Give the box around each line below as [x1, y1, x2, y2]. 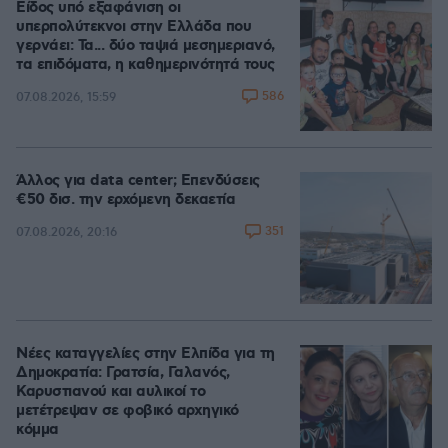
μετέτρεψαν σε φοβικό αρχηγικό [16, 401, 239, 421]
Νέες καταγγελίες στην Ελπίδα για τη [16, 344, 275, 364]
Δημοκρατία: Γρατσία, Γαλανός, [16, 363, 230, 383]
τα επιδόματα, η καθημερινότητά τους [16, 55, 275, 75]
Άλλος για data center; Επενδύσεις [16, 171, 260, 191]
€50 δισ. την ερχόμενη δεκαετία [16, 190, 235, 210]
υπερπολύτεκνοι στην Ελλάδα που [16, 17, 251, 37]
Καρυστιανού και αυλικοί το [16, 382, 205, 402]
